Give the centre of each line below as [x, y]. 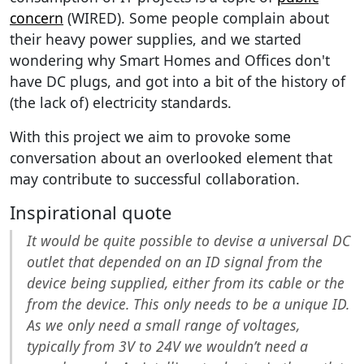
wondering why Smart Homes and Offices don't [170, 60]
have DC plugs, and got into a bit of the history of [178, 81]
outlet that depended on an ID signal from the [174, 261]
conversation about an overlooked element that [171, 157]
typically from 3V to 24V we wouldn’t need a [167, 346]
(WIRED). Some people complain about [196, 17]
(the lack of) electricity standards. [121, 102]
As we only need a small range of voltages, [163, 325]
